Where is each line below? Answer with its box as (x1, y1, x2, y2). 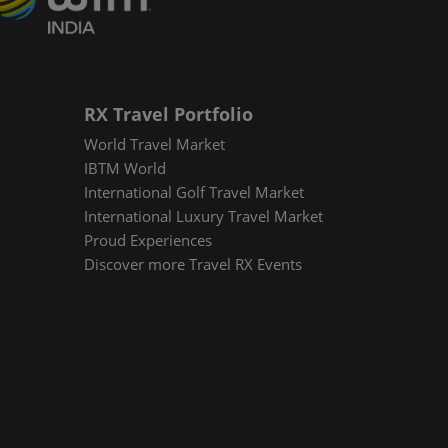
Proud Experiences (84, 230, 212, 251)
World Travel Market (84, 134, 225, 155)
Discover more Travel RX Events (84, 254, 302, 275)
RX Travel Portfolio (84, 102, 253, 127)
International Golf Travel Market (84, 182, 304, 203)
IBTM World (84, 158, 166, 179)
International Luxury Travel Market (84, 206, 323, 227)
